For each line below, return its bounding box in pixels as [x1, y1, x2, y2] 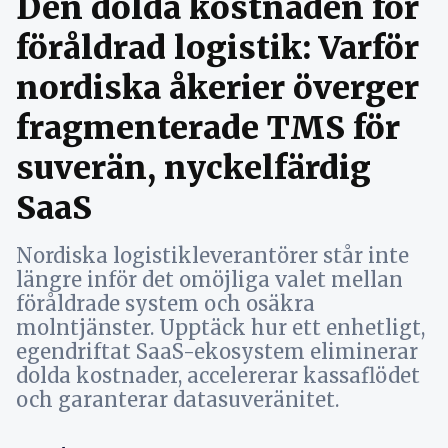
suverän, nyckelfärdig [16, 147, 371, 188]
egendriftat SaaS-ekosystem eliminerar [16, 338, 418, 364]
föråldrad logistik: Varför [16, 27, 419, 68]
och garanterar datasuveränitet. [16, 386, 339, 412]
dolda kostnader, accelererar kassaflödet [16, 362, 420, 388]
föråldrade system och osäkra [16, 290, 315, 316]
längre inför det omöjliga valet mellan [16, 266, 403, 292]
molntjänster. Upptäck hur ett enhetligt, [16, 314, 425, 340]
